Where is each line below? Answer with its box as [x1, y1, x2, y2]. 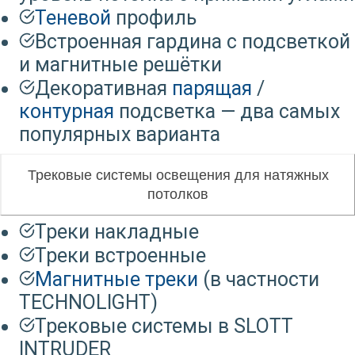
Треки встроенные [35, 243, 206, 267]
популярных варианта [19, 122, 220, 146]
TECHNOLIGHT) [19, 290, 158, 314]
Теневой [35, 6, 111, 29]
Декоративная [35, 76, 172, 100]
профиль [111, 6, 197, 29]
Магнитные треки [35, 267, 198, 291]
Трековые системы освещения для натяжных [27, 166, 329, 183]
